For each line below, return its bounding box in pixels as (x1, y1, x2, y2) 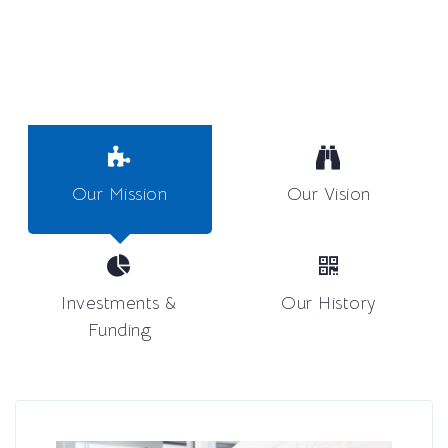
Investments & (61, 291, 178, 314)
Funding (87, 318, 152, 341)
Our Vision (286, 182, 371, 205)
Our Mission (71, 182, 168, 205)
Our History (281, 291, 376, 314)
